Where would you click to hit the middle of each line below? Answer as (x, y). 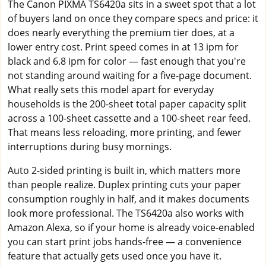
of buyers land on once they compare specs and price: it (133, 18)
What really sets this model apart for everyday (111, 89)
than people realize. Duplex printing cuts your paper (124, 184)
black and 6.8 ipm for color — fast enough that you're (127, 61)
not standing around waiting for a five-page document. (130, 75)
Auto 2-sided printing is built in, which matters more (124, 170)
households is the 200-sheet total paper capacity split (127, 104)
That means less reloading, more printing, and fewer (125, 132)
